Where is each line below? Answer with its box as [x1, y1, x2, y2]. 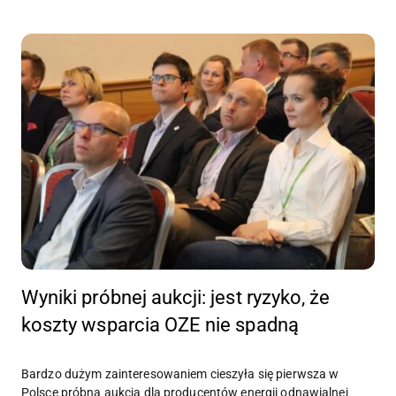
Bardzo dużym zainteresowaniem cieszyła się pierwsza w [21, 367, 339, 382]
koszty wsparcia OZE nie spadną [21, 314, 299, 337]
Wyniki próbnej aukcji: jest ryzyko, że [21, 286, 331, 309]
